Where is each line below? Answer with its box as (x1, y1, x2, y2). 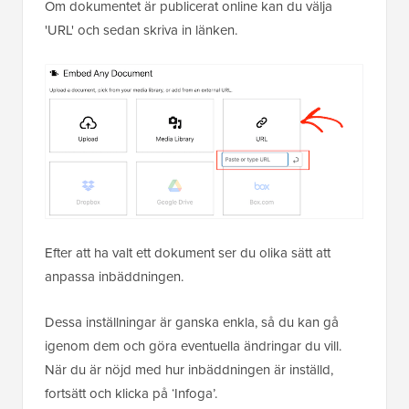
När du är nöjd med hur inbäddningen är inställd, (45, 360, 333, 380)
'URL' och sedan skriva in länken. (45, 19, 237, 39)
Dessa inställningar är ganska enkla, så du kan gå (45, 312, 339, 332)
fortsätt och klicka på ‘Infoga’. (45, 383, 217, 404)
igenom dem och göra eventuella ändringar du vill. (45, 336, 341, 356)
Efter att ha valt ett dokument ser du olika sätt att (45, 243, 330, 263)
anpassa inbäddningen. (45, 267, 184, 287)
